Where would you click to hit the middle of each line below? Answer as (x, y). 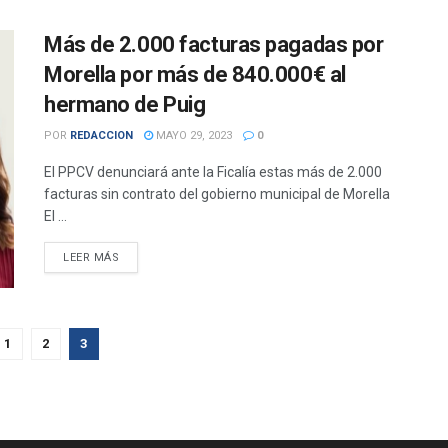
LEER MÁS (91, 258)
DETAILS (142, 257)
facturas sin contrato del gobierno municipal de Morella (220, 194)
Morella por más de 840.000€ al (195, 75)
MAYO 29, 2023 (192, 136)
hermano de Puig (125, 105)
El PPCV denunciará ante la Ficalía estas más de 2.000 (213, 172)
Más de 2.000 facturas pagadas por (214, 45)
